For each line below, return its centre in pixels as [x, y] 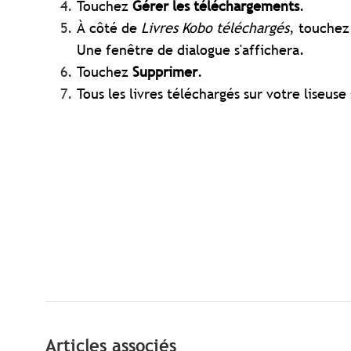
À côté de [109, 28]
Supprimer [165, 72]
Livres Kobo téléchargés [215, 28]
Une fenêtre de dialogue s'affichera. [191, 50]
